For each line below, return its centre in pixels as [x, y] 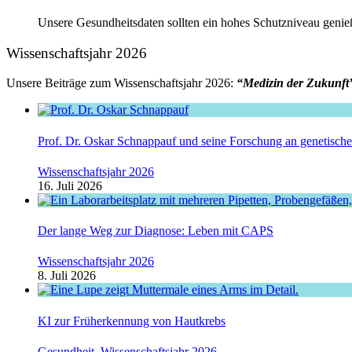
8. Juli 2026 [67, 276]
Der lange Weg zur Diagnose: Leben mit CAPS [156, 231]
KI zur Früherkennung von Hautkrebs [132, 321]
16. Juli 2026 [70, 185]
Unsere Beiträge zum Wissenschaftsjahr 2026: [121, 83]
